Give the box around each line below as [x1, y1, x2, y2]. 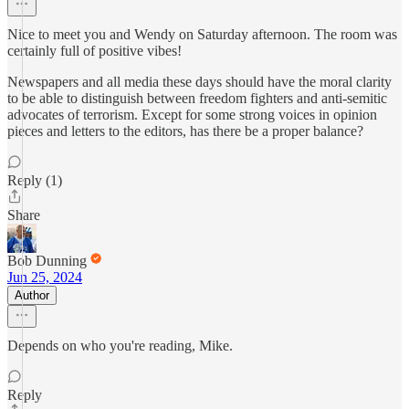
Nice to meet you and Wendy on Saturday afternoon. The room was [7, 26, 397, 42]
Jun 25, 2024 [7, 269, 82, 285]
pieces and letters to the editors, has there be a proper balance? [7, 123, 363, 139]
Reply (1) [7, 173, 62, 188]
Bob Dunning [7, 253, 87, 268]
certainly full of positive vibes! [7, 43, 182, 58]
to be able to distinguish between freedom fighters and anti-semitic [7, 90, 387, 106]
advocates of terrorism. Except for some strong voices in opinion [7, 107, 377, 122]
